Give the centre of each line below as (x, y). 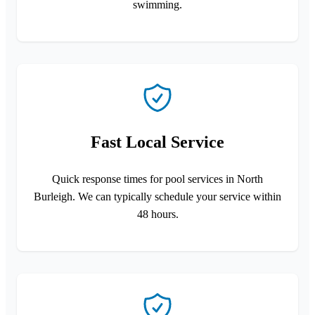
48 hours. (157, 214)
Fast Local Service (157, 142)
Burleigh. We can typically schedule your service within (157, 196)
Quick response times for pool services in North (157, 179)
